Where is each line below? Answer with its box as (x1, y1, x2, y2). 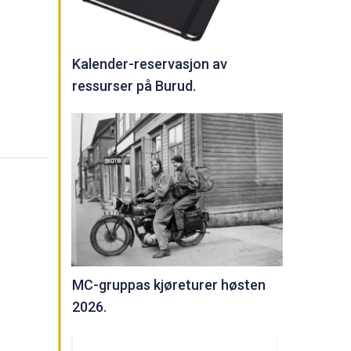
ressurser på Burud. (72, 78, 196, 95)
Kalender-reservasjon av (72, 56, 227, 73)
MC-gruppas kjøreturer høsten (72, 277, 266, 294)
